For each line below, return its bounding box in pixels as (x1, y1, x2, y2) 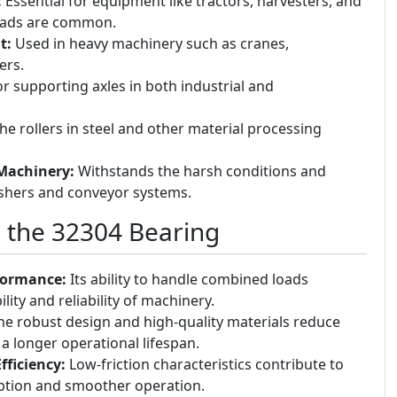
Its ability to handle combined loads (66, 269, 308, 290)
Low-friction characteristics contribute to (65, 354, 344, 375)
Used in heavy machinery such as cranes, (11, 34, 289, 54)
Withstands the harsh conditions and (74, 161, 326, 182)
